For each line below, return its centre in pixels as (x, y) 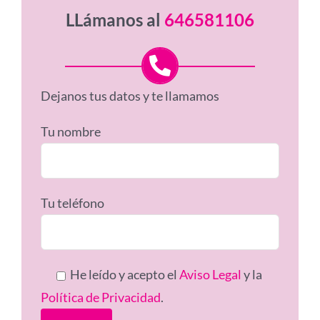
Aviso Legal (211, 275)
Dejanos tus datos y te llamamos (130, 96)
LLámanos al (115, 19)
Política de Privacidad (101, 297)
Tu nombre (71, 132)
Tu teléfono (73, 203)
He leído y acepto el (124, 275)
